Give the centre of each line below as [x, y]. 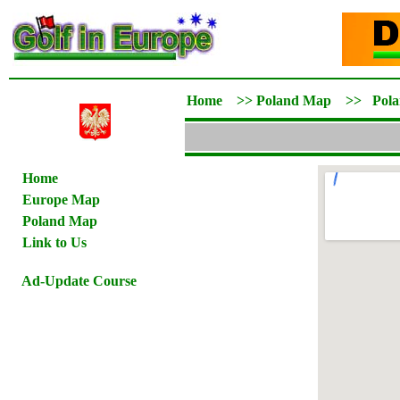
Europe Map [61, 200]
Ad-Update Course [79, 281]
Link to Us [54, 242]
